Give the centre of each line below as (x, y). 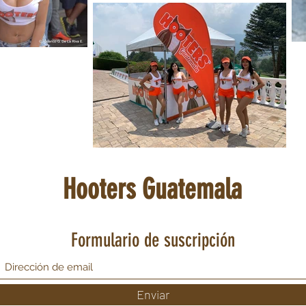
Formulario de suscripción (153, 240)
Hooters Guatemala (152, 189)
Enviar (153, 294)
